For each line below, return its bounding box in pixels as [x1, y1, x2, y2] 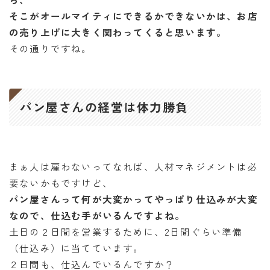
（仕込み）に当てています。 [9, 240, 144, 254]
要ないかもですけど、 [9, 175, 113, 189]
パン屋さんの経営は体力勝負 [20, 98, 189, 116]
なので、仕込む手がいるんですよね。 [9, 208, 186, 222]
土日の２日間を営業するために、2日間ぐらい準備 [9, 224, 243, 238]
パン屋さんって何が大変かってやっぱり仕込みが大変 [9, 192, 258, 206]
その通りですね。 [9, 41, 92, 55]
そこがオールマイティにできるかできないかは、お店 [9, 8, 258, 22]
